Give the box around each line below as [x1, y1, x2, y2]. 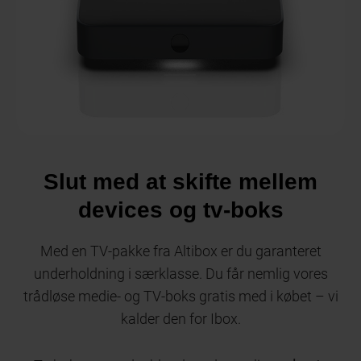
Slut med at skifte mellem [44, 168, 317, 194]
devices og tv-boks [77, 197, 284, 222]
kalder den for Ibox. [120, 309, 241, 327]
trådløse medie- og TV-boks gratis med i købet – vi [23, 287, 338, 305]
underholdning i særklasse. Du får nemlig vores [33, 264, 328, 282]
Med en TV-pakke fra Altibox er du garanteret [39, 242, 322, 259]
